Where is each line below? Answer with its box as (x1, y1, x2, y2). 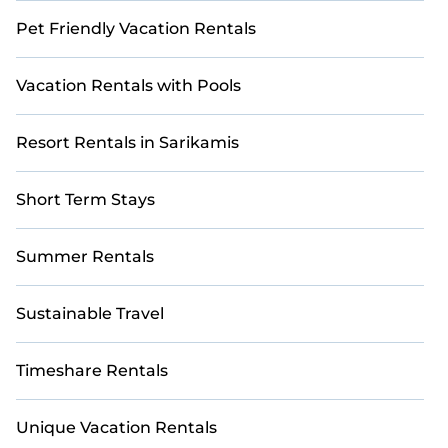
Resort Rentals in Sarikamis (16, 133, 239, 152)
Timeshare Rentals (16, 361, 168, 380)
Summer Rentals (16, 247, 154, 266)
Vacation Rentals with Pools (16, 76, 241, 95)
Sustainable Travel (16, 304, 164, 323)
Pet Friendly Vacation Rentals (16, 19, 256, 38)
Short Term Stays (16, 190, 155, 209)
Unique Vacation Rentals (16, 418, 217, 437)
